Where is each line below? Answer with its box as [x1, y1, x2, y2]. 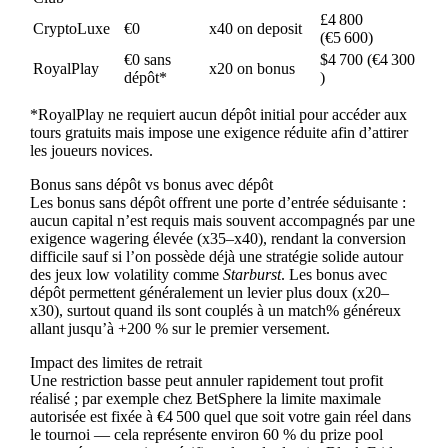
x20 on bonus [208, 59, 295, 77]
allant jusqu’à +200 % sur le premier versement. [29, 319, 330, 337]
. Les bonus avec [280, 265, 387, 283]
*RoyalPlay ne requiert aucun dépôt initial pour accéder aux [29, 105, 407, 123]
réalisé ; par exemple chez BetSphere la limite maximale [29, 389, 381, 407]
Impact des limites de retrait [29, 353, 202, 371]
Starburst [222, 265, 281, 283]
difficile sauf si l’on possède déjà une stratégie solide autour [29, 247, 403, 265]
